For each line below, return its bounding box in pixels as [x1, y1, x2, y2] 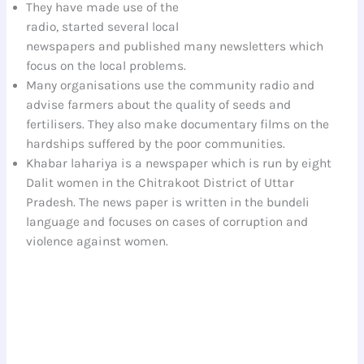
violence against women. [26, 233, 169, 249]
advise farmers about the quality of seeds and [26, 97, 292, 112]
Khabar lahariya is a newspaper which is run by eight [26, 155, 332, 171]
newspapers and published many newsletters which [26, 38, 324, 54]
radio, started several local [26, 19, 180, 34]
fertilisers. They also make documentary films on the [26, 116, 330, 132]
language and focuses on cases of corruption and [26, 214, 309, 229]
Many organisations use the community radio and [26, 77, 315, 93]
